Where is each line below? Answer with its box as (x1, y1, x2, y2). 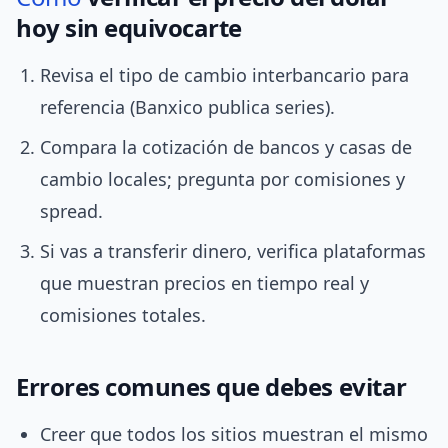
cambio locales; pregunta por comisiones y (40, 167, 405, 192)
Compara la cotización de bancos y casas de (40, 135, 412, 160)
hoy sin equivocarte (16, 11, 242, 45)
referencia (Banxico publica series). (40, 95, 335, 120)
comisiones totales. (40, 303, 206, 328)
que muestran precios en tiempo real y (40, 271, 369, 296)
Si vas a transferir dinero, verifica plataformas (40, 239, 426, 264)
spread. (40, 199, 103, 224)
